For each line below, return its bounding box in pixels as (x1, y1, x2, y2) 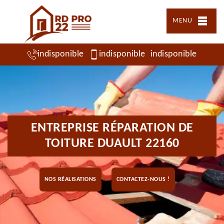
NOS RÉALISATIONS (44, 176, 96, 182)
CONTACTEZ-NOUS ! (116, 176, 170, 182)
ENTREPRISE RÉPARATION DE (30, 121, 193, 135)
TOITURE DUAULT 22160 (44, 137, 179, 150)
